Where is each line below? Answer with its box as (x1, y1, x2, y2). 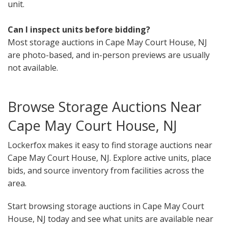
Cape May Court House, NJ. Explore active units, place (8, 152, 211, 164)
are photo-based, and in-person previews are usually (8, 49, 210, 61)
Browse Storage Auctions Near (8, 97, 202, 117)
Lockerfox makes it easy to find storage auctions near (8, 139, 212, 151)
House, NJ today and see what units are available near (8, 213, 213, 225)
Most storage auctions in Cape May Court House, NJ (8, 37, 207, 48)
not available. (8, 62, 58, 74)
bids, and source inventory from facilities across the (8, 165, 204, 177)
